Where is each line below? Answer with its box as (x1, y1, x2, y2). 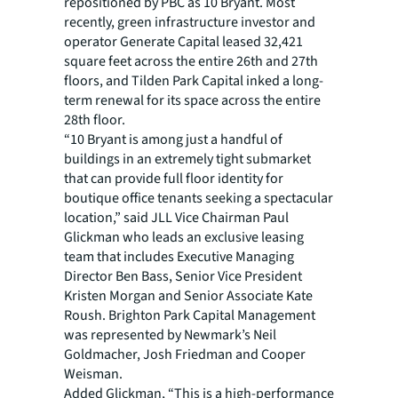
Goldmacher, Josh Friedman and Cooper (64, 345, 306, 364)
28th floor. (64, 110, 125, 130)
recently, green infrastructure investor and (64, 12, 315, 32)
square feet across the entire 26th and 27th (64, 52, 318, 71)
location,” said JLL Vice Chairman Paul (64, 208, 289, 227)
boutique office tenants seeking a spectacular (64, 188, 333, 208)
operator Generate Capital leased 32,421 (64, 32, 303, 52)
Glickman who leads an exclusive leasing (64, 227, 304, 247)
